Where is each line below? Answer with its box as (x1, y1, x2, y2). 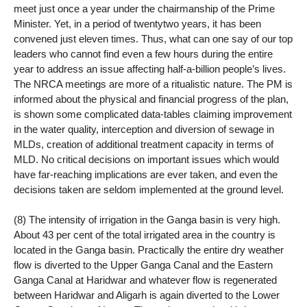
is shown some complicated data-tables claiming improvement (14, 108, 292, 120)
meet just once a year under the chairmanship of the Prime (14, 2, 275, 14)
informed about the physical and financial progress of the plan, (14, 93, 288, 105)
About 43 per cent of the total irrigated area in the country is (14, 229, 275, 241)
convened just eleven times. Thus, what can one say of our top (14, 32, 293, 45)
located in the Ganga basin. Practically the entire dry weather (14, 244, 284, 256)
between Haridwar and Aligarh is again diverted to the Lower (14, 289, 280, 302)
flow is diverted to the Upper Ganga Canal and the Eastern (14, 259, 273, 271)
